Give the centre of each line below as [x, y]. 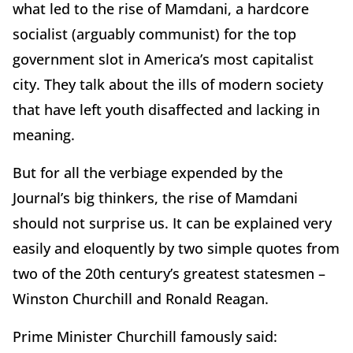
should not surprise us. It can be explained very [172, 223]
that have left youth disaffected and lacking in [166, 110]
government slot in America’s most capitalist [163, 59]
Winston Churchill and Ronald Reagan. [141, 299]
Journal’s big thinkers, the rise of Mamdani [155, 198]
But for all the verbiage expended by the [148, 173]
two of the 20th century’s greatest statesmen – [169, 274]
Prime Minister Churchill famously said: [145, 337]
